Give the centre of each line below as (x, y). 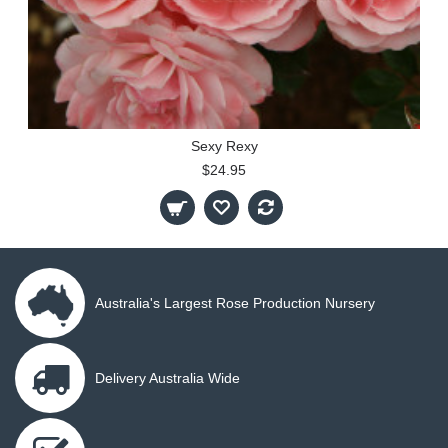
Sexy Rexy (224, 145)
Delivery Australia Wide (167, 377)
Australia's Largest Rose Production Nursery (235, 302)
